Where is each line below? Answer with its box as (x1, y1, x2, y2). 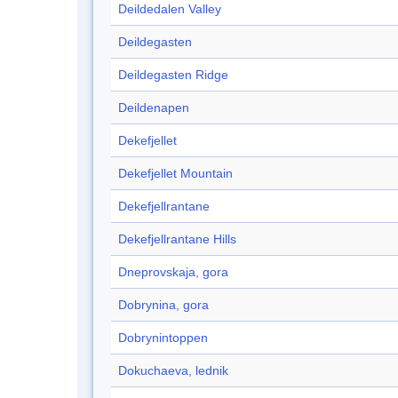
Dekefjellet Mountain (118, 166, 233, 181)
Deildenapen (118, 100, 189, 115)
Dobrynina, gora (118, 298, 209, 313)
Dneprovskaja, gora (118, 265, 228, 280)
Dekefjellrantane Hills (118, 232, 236, 247)
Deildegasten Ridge (118, 68, 228, 83)
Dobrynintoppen (118, 330, 208, 346)
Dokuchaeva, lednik (118, 363, 228, 378)
